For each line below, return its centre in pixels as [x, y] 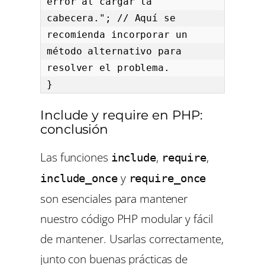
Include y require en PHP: [122, 115]
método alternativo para [114, 51]
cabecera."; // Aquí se [111, 18]
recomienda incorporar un [117, 35]
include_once [79, 179]
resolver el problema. [108, 68]
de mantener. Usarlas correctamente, [132, 239]
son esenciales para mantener [114, 199]
